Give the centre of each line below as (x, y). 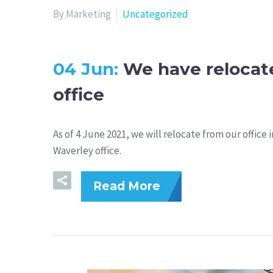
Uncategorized (155, 14)
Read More (127, 186)
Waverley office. (87, 151)
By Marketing (82, 14)
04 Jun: (88, 69)
